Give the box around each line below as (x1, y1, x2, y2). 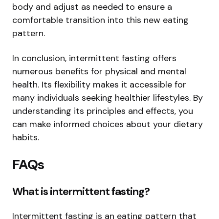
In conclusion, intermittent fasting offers (12, 52, 176, 65)
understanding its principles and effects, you (12, 105, 193, 117)
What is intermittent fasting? (12, 184, 150, 199)
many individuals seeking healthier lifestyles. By (12, 92, 203, 104)
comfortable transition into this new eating (12, 14, 189, 26)
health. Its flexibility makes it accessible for (12, 79, 186, 91)
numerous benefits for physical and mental (12, 66, 186, 78)
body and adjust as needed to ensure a (12, 1, 172, 13)
